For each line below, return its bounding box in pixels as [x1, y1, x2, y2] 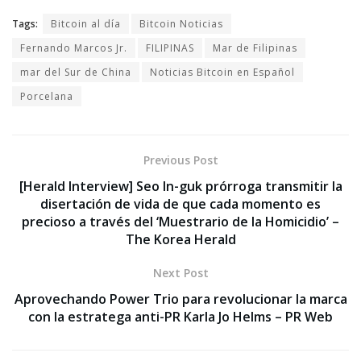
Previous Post [143, 151, 218, 168]
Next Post [152, 264, 209, 280]
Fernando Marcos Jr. [20, 40, 127, 55]
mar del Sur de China [20, 64, 131, 79]
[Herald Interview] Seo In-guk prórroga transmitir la [19, 176, 342, 195]
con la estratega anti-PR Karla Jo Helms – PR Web [28, 307, 333, 326]
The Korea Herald [125, 230, 236, 248]
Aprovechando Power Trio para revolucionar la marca [14, 289, 347, 308]
